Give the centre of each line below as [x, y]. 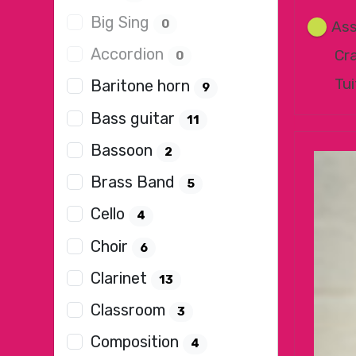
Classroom [130, 310]
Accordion [130, 54]
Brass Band [135, 182]
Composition [137, 342]
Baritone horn [143, 86]
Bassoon [124, 150]
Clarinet [121, 278]
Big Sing [122, 22]
